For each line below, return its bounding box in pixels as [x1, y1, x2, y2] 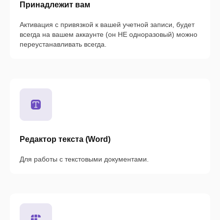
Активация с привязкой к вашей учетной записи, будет [20, 21, 194, 29]
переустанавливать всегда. [20, 40, 107, 49]
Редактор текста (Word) [20, 135, 110, 144]
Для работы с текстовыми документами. [20, 155, 149, 164]
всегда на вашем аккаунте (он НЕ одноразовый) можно [20, 30, 197, 39]
